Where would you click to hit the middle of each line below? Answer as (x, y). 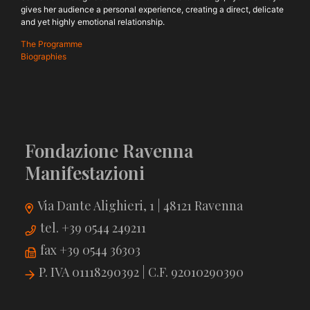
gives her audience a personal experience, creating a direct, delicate (152, 9)
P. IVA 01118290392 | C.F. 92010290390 (141, 272)
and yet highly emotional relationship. (93, 21)
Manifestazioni (85, 172)
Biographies (44, 57)
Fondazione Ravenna (109, 150)
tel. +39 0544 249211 (93, 227)
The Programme (52, 44)
